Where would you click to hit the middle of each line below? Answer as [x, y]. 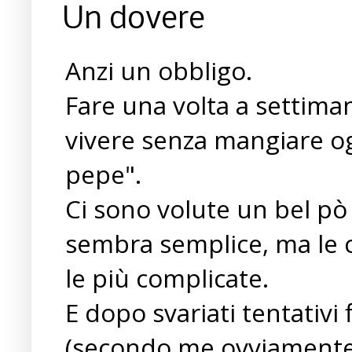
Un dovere [134, 20]
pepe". [103, 174]
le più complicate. [167, 277]
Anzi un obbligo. [159, 70]
